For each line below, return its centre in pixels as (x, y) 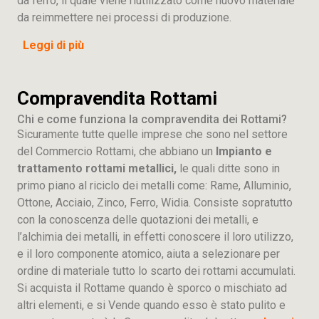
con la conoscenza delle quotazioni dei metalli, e (138, 220)
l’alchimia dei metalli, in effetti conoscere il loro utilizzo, (155, 237)
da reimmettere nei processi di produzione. (124, 17)
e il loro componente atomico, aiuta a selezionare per (148, 254)
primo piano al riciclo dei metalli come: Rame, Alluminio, (154, 185)
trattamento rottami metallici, (98, 168)
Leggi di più (53, 45)
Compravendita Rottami (117, 98)
